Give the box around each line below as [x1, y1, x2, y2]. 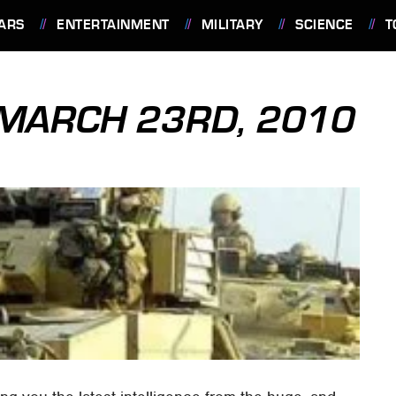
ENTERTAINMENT [57, 17, 170, 33]
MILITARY [201, 17, 263, 33]
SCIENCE [295, 17, 354, 33]
